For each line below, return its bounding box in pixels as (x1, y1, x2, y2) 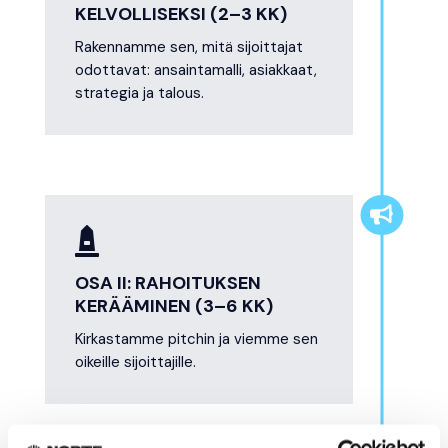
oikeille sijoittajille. (74, 352, 196, 373)
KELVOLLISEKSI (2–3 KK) (74, 2, 287, 27)
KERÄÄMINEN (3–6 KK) (74, 294, 273, 319)
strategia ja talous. (74, 83, 204, 104)
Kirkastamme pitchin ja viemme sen (74, 329, 318, 350)
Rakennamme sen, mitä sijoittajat (74, 37, 303, 58)
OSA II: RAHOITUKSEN (74, 271, 261, 296)
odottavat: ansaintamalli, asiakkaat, (74, 60, 317, 81)
